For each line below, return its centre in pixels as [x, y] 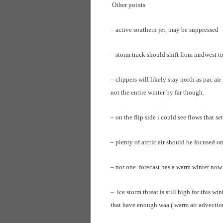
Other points [128, 5]
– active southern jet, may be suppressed [165, 30]
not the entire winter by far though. [157, 92]
